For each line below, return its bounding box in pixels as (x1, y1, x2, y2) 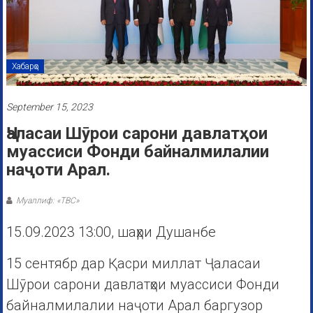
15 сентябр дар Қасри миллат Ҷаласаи (6, 255, 261, 272)
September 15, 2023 (6, 101, 93, 113)
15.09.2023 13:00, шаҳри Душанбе (6, 224, 216, 241)
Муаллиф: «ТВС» (15, 196, 79, 206)
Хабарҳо (11, 61, 38, 72)
